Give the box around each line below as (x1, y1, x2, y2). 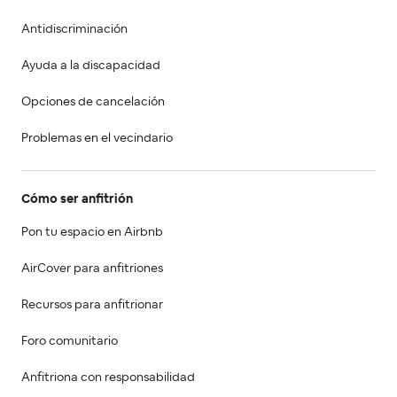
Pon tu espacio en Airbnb (21, 225, 163, 238)
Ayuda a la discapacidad (21, 58, 160, 72)
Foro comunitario (21, 334, 118, 347)
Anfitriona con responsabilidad (21, 370, 195, 384)
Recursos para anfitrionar (21, 298, 163, 311)
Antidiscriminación (21, 22, 128, 35)
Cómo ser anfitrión (21, 192, 133, 206)
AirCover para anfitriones (21, 261, 163, 275)
